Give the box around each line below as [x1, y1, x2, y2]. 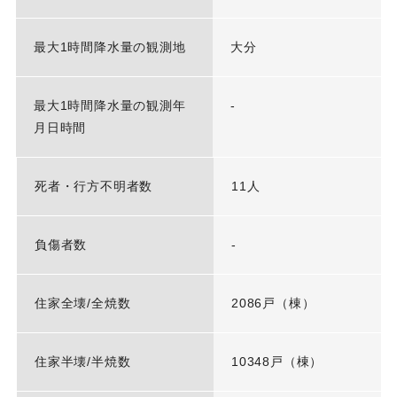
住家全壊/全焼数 [34, 296, 131, 311]
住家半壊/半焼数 [34, 354, 131, 370]
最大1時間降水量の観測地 [33, 40, 186, 55]
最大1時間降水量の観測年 [33, 98, 186, 113]
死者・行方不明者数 [34, 179, 153, 194]
